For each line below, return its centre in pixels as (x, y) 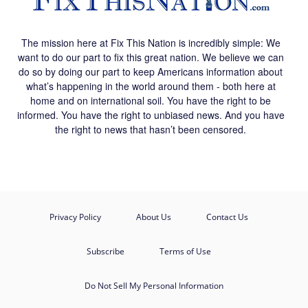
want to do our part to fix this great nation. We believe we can (151, 57)
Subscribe (105, 251)
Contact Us (227, 217)
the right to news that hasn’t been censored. (151, 129)
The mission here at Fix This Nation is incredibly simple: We (151, 43)
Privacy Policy (75, 217)
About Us (153, 217)
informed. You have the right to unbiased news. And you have (151, 115)
